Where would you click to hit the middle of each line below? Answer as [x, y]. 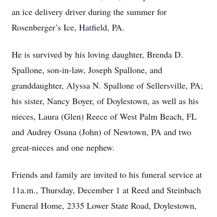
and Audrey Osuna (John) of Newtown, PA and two [101, 132]
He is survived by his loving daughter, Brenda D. [97, 54]
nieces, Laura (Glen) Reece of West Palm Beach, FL [104, 116]
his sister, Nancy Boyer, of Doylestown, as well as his [105, 101]
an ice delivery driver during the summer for [89, 12]
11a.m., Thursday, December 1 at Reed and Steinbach [106, 190]
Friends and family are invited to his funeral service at [107, 174]
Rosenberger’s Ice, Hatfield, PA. [68, 27]
